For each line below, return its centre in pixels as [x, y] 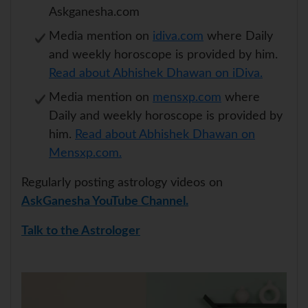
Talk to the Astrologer [81, 231]
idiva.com [178, 37]
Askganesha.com [94, 13]
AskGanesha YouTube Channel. [105, 202]
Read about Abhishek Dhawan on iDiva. [156, 74]
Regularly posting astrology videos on [122, 183]
